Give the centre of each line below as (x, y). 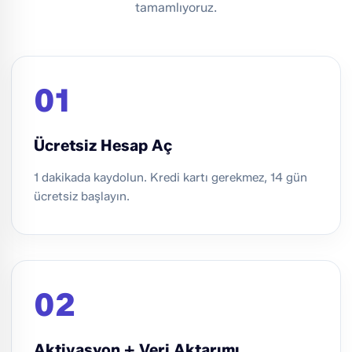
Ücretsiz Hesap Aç (103, 146)
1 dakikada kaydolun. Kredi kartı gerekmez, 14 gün (170, 178)
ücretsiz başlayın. (82, 196)
